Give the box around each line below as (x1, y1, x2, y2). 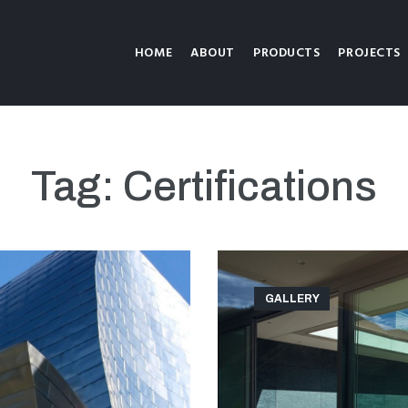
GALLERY (264, 292, 320, 306)
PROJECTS (338, 42, 401, 64)
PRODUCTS (252, 42, 321, 64)
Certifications (123, 164, 377, 210)
